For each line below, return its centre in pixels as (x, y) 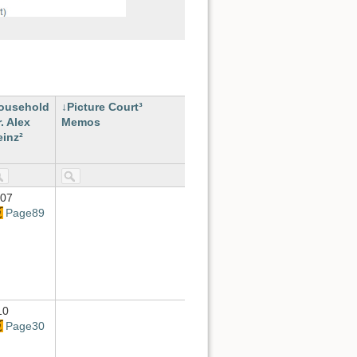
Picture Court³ (105, 107)
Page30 (25, 326)
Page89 (25, 213)
